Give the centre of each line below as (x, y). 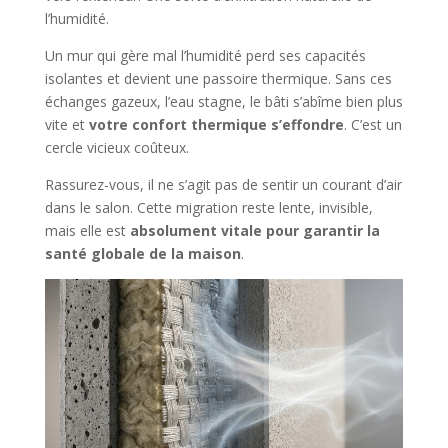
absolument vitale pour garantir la (254, 231)
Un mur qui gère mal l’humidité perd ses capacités (205, 56)
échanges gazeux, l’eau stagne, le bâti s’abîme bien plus (223, 102)
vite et (66, 125)
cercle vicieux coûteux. (116, 148)
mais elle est (87, 231)
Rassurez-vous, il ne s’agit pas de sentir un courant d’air (223, 185)
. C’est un (372, 125)
